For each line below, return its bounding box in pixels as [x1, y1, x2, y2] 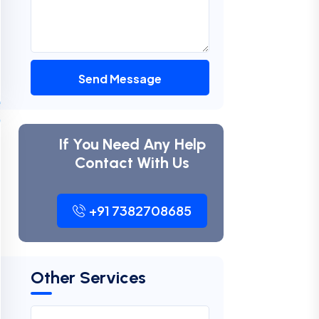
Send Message [78, 71, 162, 86]
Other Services [31, 267, 147, 288]
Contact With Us [75, 153, 190, 172]
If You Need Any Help [58, 135, 206, 154]
